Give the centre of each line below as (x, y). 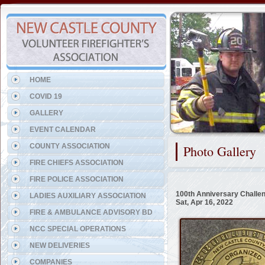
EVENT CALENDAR (63, 130)
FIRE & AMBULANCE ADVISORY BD (91, 212)
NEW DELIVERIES (60, 245)
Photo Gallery (220, 151)
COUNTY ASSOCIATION (70, 146)
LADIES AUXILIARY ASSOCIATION (88, 196)
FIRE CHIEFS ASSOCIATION (77, 163)
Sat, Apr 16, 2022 (204, 203)
